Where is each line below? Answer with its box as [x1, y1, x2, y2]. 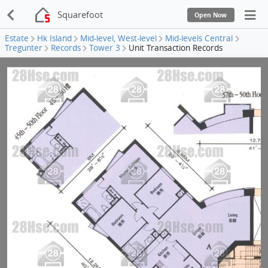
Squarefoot [57, 9, 103, 20]
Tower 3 [89, 42, 121, 54]
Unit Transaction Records [129, 42, 223, 54]
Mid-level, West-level [80, 33, 157, 44]
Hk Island [37, 33, 72, 44]
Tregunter [5, 42, 42, 54]
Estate [5, 33, 29, 44]
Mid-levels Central [165, 33, 233, 44]
